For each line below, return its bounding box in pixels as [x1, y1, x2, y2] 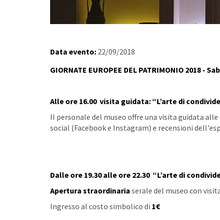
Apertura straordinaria [50, 186, 132, 195]
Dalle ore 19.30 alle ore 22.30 [50, 170, 150, 180]
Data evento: [50, 47, 98, 56]
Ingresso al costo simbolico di [50, 201, 152, 211]
